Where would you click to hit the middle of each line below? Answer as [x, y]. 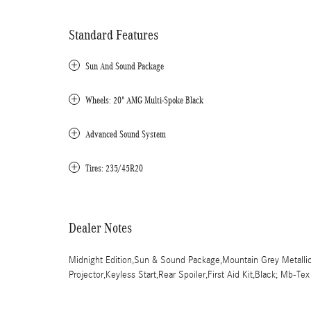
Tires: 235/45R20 [114, 168]
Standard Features [114, 35]
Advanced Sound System [126, 134]
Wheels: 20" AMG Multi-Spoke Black [144, 100]
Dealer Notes [100, 228]
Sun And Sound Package [125, 66]
